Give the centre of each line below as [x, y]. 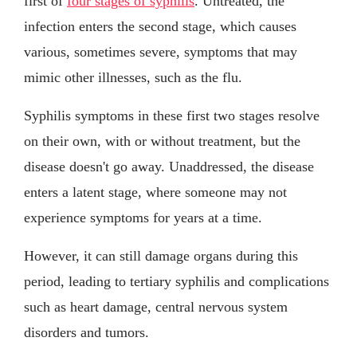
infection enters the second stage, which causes [160, 26]
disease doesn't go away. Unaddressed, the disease [169, 166]
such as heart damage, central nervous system [156, 306]
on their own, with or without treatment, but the [162, 141]
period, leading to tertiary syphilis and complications [177, 281]
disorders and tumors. [86, 332]
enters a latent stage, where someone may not [155, 192]
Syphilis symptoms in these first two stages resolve [172, 115]
